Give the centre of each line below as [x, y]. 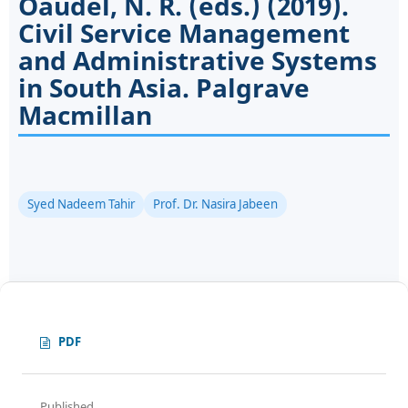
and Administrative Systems [197, 60]
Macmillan [85, 114]
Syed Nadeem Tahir [81, 204]
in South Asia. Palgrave [163, 87]
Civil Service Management [184, 32]
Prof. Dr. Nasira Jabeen [215, 204]
